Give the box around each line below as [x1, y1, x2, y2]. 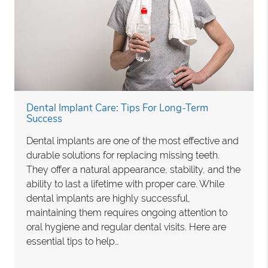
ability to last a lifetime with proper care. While [26, 178, 225, 190]
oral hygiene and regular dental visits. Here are [26, 221, 227, 233]
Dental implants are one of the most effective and [26, 135, 239, 147]
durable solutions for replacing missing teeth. [26, 150, 220, 162]
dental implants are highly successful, [26, 193, 191, 205]
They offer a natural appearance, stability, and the [26, 164, 241, 176]
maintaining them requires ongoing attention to [26, 207, 228, 219]
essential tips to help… [26, 236, 120, 248]
